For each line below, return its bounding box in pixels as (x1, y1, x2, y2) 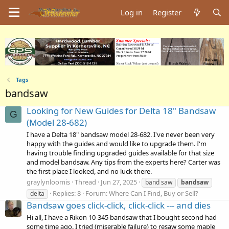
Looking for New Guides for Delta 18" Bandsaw (27, 104, 216, 117)
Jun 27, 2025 (101, 177, 137, 187)
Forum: (85, 189, 109, 198)
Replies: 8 (53, 189, 81, 198)
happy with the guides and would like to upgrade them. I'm (27, 139, 207, 149)
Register (153, 7, 182, 17)
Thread (75, 177, 96, 187)
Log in (121, 7, 143, 17)
